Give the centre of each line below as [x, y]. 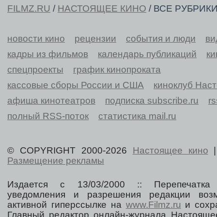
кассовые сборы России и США [76, 85]
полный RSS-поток [48, 116]
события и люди [161, 38]
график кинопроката [117, 69]
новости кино [36, 38]
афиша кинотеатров [51, 100]
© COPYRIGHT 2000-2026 [70, 150]
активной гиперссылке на [67, 204]
